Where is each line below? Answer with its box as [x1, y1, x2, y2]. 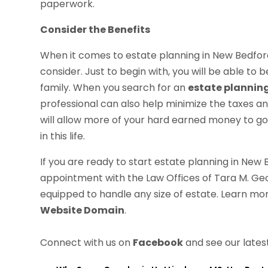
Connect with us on [40, 235, 133, 249]
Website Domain [40, 203, 125, 217]
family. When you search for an [40, 80, 188, 95]
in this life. [40, 129, 86, 143]
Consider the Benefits [40, 22, 151, 36]
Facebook [133, 235, 184, 249]
